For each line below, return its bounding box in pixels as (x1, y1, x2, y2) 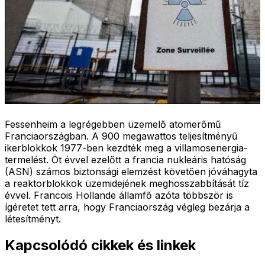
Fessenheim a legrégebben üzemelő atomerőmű (5, 118, 221, 130)
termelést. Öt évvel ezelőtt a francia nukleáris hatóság (5, 153, 246, 166)
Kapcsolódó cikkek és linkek (5, 236, 196, 254)
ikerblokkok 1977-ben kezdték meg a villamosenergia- (5, 141, 248, 154)
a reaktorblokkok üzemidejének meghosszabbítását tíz (5, 177, 249, 189)
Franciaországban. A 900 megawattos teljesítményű (5, 130, 237, 142)
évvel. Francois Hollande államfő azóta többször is (5, 189, 233, 201)
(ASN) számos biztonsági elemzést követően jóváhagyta (5, 165, 257, 177)
